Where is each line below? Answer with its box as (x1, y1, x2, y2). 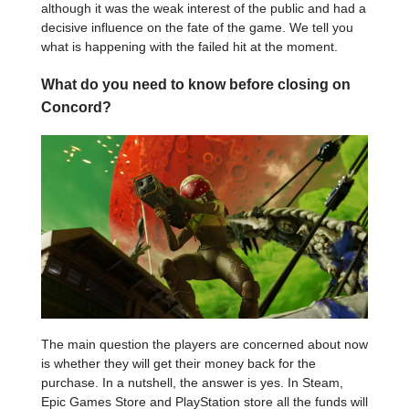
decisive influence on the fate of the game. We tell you (41, 20, 353, 35)
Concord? (41, 100, 111, 115)
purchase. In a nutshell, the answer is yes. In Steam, (41, 375, 343, 391)
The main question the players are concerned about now (41, 337, 368, 352)
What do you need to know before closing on (41, 77, 351, 92)
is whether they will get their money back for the (41, 356, 316, 372)
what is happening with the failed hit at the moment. (41, 39, 338, 54)
